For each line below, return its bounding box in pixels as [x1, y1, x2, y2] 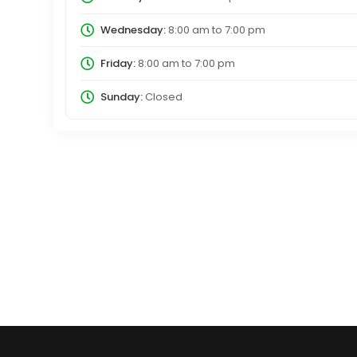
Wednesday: [100, 22, 166, 37]
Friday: [100, 55, 135, 71]
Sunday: [100, 88, 143, 104]
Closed [142, 88, 182, 104]
